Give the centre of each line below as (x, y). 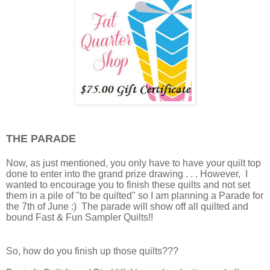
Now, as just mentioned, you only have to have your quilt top (133, 163)
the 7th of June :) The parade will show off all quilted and (127, 206)
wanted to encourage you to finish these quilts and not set (128, 184)
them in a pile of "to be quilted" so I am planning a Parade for (135, 195)
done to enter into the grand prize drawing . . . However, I (127, 174)
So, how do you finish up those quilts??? (93, 251)
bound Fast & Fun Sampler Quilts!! (82, 217)
